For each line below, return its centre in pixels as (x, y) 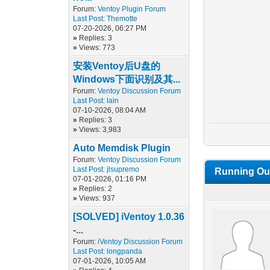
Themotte (122, 19)
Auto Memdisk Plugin (122, 148)
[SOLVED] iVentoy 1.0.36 (129, 217)
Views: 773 (97, 48)
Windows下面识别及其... (127, 79)
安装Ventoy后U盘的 (117, 66)
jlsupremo (123, 169)
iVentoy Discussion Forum (140, 242)
